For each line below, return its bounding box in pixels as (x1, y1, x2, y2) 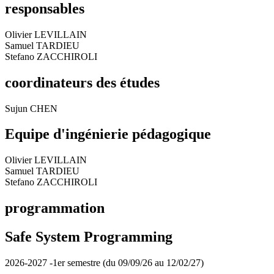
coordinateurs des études (5, 74, 160, 91)
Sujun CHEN (5, 103, 57, 114)
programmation (5, 200, 105, 217)
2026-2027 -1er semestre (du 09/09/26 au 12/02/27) (5, 257, 204, 268)
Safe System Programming (5, 229, 172, 245)
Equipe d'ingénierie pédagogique (5, 126, 211, 143)
